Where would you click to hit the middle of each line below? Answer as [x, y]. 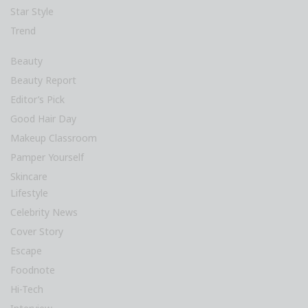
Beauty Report [43, 80]
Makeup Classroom [54, 137]
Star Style [32, 11]
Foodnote [33, 269]
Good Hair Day [43, 118]
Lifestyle [29, 192]
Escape [26, 250]
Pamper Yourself [47, 157]
